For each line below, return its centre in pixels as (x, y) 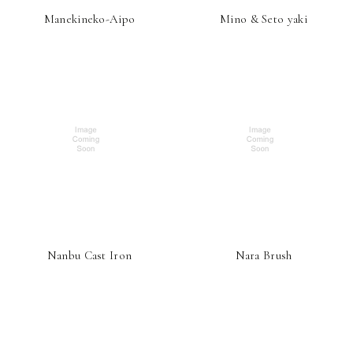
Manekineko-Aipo (89, 19)
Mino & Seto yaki (264, 19)
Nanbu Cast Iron (89, 255)
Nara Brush (264, 255)
